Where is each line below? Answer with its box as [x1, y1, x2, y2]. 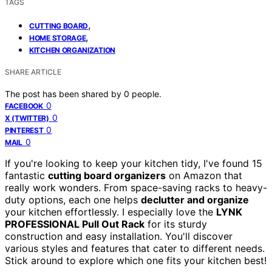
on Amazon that [166, 169, 242, 182]
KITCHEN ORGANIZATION [29, 45, 115, 55]
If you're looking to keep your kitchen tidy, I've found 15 [5, 157, 262, 169]
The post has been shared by [5, 88, 124, 99]
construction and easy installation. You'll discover [5, 229, 233, 242]
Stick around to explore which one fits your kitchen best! [5, 254, 267, 267]
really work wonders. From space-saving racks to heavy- [5, 181, 267, 194]
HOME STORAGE [29, 33, 86, 42]
